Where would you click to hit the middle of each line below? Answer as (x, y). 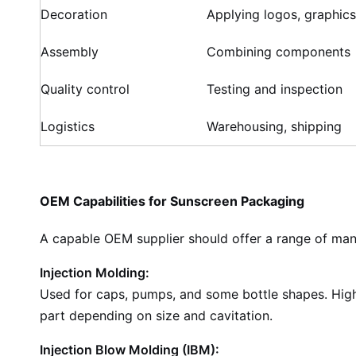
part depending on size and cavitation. (156, 315)
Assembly (70, 52)
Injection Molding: (95, 273)
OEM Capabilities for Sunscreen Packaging (172, 201)
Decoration (74, 14)
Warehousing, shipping (274, 126)
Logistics (68, 126)
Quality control (85, 89)
